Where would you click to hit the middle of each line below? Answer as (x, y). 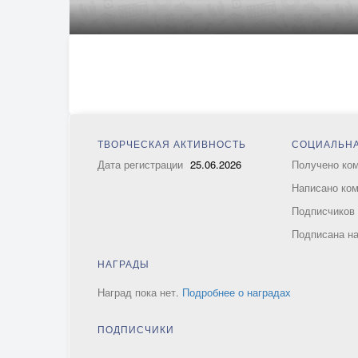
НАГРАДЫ (123, 263)
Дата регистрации (142, 164)
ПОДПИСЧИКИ (136, 329)
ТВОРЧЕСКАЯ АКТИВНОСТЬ (172, 143)
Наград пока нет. (140, 292)
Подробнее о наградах (237, 292)
